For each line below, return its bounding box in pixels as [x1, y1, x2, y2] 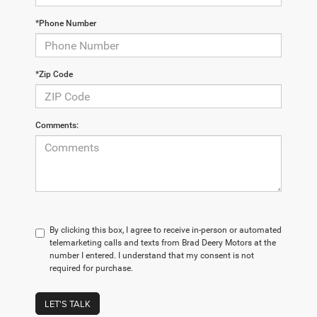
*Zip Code [35, 69, 73, 80]
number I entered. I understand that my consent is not [50, 250, 254, 261]
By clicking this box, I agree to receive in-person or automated [50, 225, 282, 236]
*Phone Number [35, 18, 96, 29]
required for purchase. [50, 263, 133, 274]
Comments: [35, 120, 79, 131]
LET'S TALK [45, 297, 91, 311]
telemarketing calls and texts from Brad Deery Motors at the [50, 238, 276, 248]
